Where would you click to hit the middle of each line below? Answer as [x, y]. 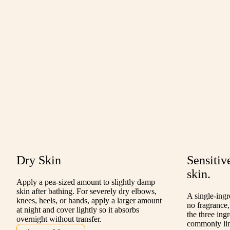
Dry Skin [39, 160]
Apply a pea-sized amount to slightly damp [86, 182]
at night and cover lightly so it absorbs [78, 210]
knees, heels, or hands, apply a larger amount [89, 201]
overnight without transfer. [59, 219]
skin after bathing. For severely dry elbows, [87, 191]
